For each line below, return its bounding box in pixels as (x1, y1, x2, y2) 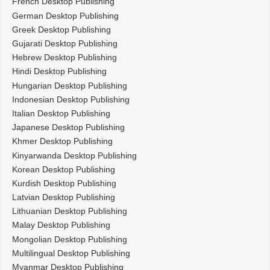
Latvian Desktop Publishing (12, 192, 115, 202)
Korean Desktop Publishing (12, 164, 115, 174)
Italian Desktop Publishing (12, 108, 110, 118)
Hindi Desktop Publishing (12, 66, 107, 77)
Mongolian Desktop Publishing (12, 234, 127, 244)
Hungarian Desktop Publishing (12, 80, 127, 90)
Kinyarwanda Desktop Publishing (12, 150, 137, 160)
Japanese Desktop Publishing (12, 122, 125, 133)
